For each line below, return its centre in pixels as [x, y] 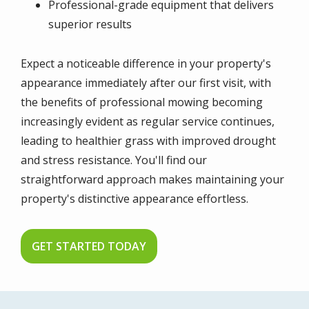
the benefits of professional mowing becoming [142, 102]
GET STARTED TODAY [89, 246]
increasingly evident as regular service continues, [148, 121]
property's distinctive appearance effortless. [134, 198]
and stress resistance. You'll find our [114, 160]
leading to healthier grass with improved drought [148, 140]
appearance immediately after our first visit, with [146, 82]
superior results [90, 24]
